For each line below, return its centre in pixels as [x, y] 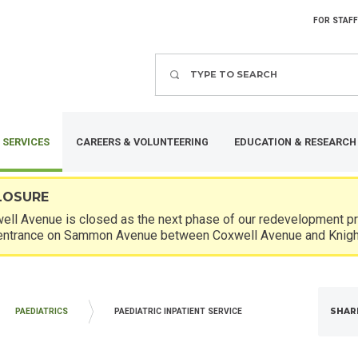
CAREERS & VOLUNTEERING [142, 141]
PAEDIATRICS [42, 312]
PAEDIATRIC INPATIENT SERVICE [179, 312]
